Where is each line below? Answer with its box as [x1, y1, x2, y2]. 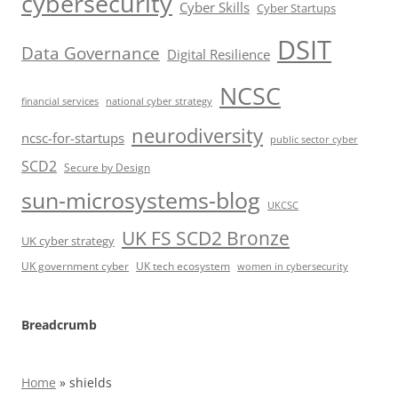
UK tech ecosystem [136, 258, 230, 273]
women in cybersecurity [237, 259, 348, 273]
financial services [21, 93, 99, 107]
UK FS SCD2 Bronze [122, 224, 290, 251]
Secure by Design [64, 159, 150, 175]
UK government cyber [21, 258, 129, 273]
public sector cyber [270, 131, 358, 146]
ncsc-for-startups [21, 128, 124, 147]
